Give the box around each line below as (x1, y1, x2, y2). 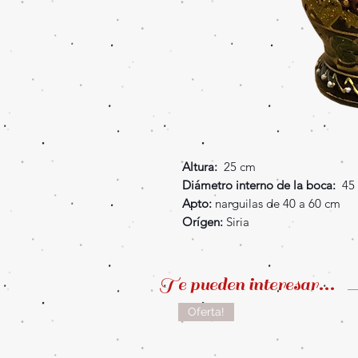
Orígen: (181, 214, 226, 230)
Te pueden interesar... (159, 272, 335, 296)
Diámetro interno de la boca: (181, 177, 336, 193)
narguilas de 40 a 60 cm (211, 196, 340, 212)
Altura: (181, 159, 217, 175)
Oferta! (188, 305, 225, 319)
